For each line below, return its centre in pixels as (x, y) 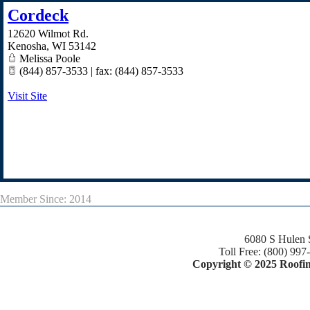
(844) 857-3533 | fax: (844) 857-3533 (100, 71)
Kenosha (27, 46)
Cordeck (38, 16)
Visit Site (27, 96)
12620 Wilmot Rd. (48, 34)
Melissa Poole (48, 59)
